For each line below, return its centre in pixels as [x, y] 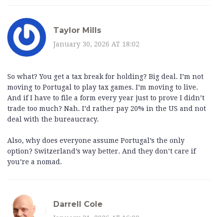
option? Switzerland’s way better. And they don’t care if [101, 151]
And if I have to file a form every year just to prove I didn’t [106, 98]
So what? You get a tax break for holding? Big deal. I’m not [105, 77]
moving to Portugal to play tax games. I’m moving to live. [103, 87]
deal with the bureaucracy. [53, 119]
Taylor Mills [77, 30]
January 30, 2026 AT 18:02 [96, 44]
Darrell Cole [78, 204]
